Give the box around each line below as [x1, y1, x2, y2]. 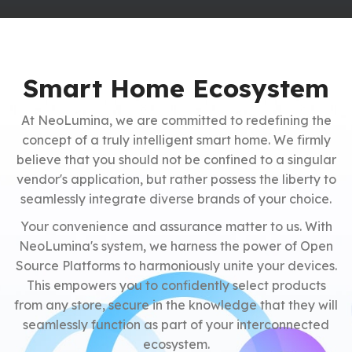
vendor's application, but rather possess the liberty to [16, 170, 336, 187]
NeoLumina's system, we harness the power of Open [19, 237, 333, 254]
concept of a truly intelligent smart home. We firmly [21, 131, 331, 148]
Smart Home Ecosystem [23, 71, 329, 104]
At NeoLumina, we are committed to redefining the [20, 112, 332, 128]
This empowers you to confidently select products [26, 277, 326, 293]
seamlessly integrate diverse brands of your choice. [20, 190, 332, 207]
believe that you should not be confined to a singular [16, 151, 336, 167]
